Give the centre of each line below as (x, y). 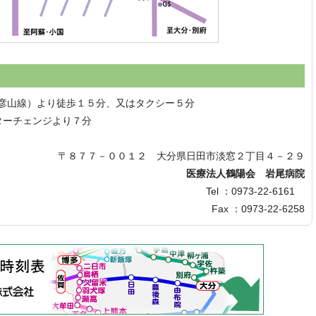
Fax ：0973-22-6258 (258, 209)
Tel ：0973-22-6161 (255, 191)
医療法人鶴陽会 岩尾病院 (236, 174)
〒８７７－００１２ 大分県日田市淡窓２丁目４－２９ (181, 156)
